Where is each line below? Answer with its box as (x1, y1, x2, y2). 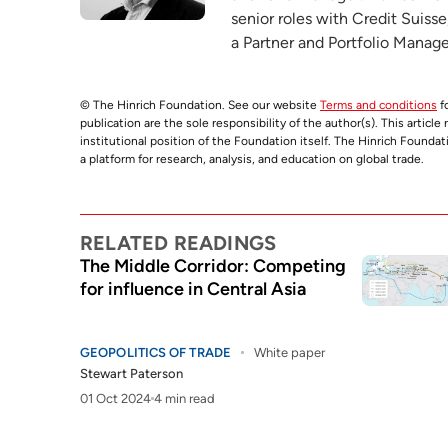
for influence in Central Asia (80, 278, 306, 300)
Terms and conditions (320, 98, 437, 112)
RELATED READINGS (80, 231, 277, 255)
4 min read (154, 391, 215, 406)
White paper (254, 345, 325, 360)
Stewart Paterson (80, 366, 183, 381)
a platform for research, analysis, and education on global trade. (80, 152, 424, 166)
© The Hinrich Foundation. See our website (80, 98, 320, 112)
